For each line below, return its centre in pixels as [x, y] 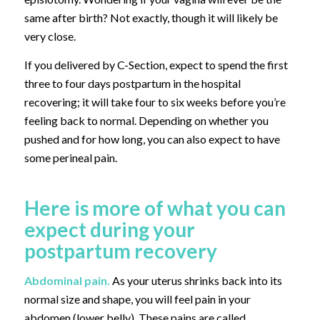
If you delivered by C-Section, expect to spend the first [156, 64]
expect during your [109, 229]
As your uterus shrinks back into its [196, 280]
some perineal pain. [70, 157]
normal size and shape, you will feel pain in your [137, 299]
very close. [50, 36]
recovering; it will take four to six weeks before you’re [155, 101]
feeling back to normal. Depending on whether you [146, 120]
